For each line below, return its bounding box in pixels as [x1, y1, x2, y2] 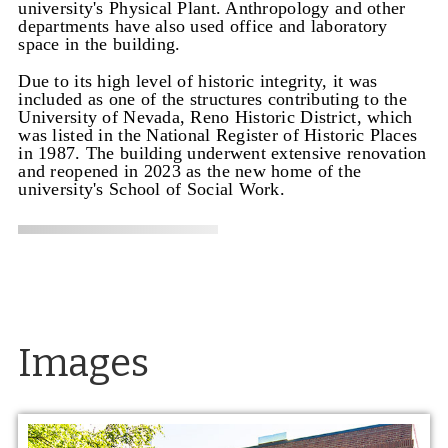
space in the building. [18, 34, 181, 55]
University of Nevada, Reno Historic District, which [18, 106, 413, 127]
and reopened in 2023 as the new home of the [18, 160, 362, 181]
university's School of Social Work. [18, 178, 286, 199]
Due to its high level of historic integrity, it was [18, 70, 378, 91]
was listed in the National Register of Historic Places [18, 124, 418, 145]
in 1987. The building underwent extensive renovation [18, 142, 427, 163]
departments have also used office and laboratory [18, 16, 388, 37]
